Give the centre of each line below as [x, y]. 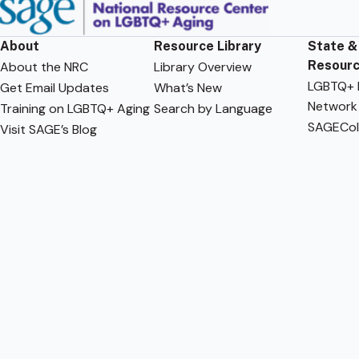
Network [332, 106]
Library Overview [202, 67]
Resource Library [207, 46]
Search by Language [213, 108]
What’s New [188, 87]
